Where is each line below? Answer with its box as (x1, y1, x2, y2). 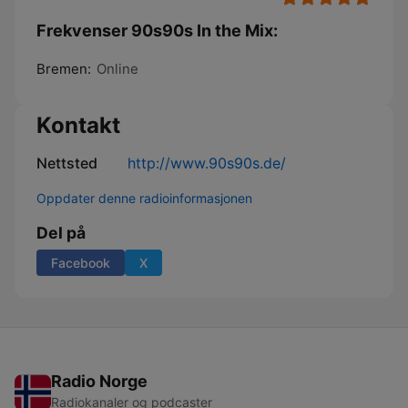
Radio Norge (51, 372, 148, 391)
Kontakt (36, 112, 120, 138)
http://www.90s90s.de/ (127, 154, 286, 172)
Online (97, 60, 138, 77)
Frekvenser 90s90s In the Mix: (36, 21, 278, 40)
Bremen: (36, 60, 91, 77)
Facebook (51, 255, 110, 270)
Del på (36, 223, 86, 242)
